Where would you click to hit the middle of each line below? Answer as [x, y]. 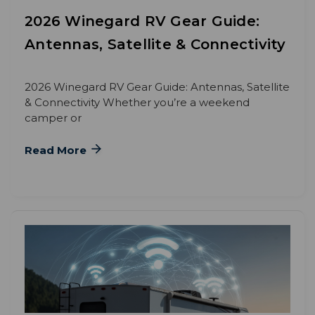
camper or [53, 118]
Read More [57, 150]
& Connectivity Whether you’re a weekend [137, 103]
